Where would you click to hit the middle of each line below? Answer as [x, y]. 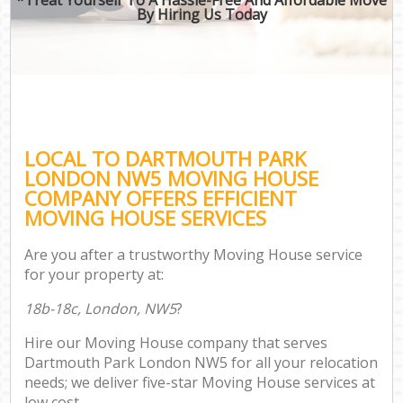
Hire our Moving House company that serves [176, 343]
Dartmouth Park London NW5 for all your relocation [201, 363]
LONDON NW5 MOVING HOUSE [172, 178]
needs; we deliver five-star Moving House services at [200, 383]
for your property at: [94, 275]
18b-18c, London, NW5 [101, 309]
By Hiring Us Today [201, 14]
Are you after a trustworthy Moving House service [194, 255]
